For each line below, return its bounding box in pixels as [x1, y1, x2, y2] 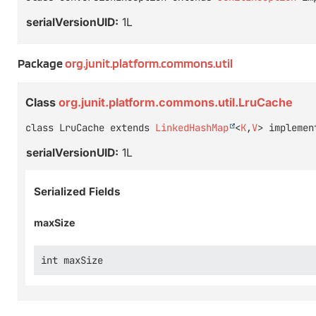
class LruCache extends [25, 121, 155, 135]
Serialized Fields [34, 184, 121, 198]
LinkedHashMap [155, 121, 229, 135]
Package [18, 55, 65, 71]
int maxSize [41, 254, 103, 267]
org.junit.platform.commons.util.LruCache [59, 95, 293, 110]
